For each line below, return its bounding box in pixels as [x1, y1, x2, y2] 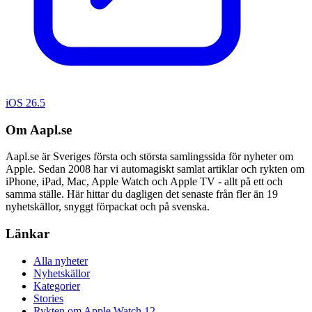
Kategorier [33, 279, 80, 292]
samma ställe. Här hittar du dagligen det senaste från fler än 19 [6, 188, 278, 201]
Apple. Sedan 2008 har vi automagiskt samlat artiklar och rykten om [6, 163, 304, 175]
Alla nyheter [33, 254, 88, 267]
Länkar [6, 226, 49, 242]
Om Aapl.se [6, 122, 72, 137]
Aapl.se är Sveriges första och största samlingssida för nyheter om [6, 150, 293, 163]
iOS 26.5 [6, 96, 45, 109]
